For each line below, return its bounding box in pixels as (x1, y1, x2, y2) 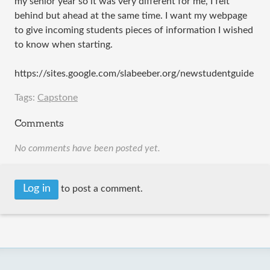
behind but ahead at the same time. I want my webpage (14, 11, 247, 20)
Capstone (37, 93, 78, 102)
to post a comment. (58, 184, 143, 194)
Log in (22, 183, 51, 195)
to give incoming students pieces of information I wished (14, 25, 253, 35)
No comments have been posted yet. (14, 143, 160, 153)
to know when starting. (14, 40, 113, 49)
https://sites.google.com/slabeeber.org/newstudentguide (14, 69, 254, 78)
